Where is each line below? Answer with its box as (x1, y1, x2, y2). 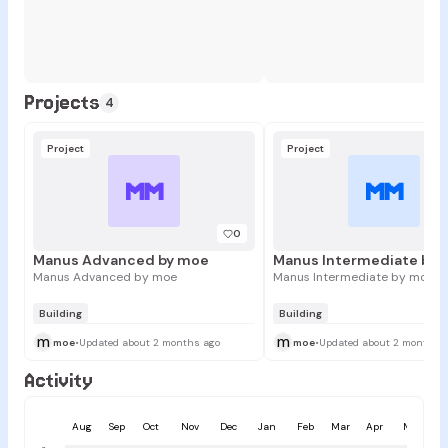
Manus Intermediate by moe (273, 269, 434, 286)
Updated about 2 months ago (79, 335, 220, 349)
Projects (24, 90, 100, 115)
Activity (24, 368, 93, 393)
